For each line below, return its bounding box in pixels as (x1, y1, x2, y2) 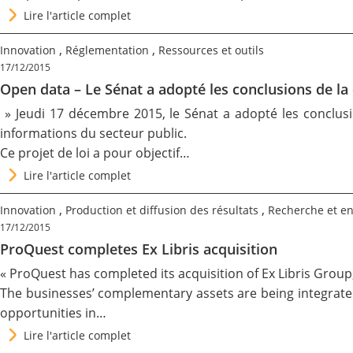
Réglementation (65, 43, 149, 58)
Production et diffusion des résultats (65, 203, 258, 217)
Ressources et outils (158, 43, 264, 58)
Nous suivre (20, 65, 103, 87)
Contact (20, 16, 74, 38)
